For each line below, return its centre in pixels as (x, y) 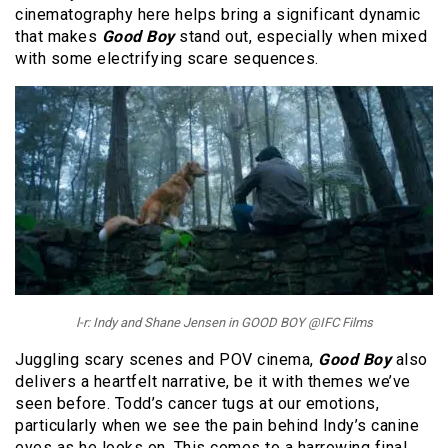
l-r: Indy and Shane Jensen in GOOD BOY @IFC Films (224, 322)
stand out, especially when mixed (303, 36)
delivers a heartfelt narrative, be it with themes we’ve (213, 381)
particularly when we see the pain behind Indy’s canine (217, 425)
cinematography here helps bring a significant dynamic (218, 14)
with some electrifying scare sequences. (167, 58)
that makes (58, 36)
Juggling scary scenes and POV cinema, (166, 359)
